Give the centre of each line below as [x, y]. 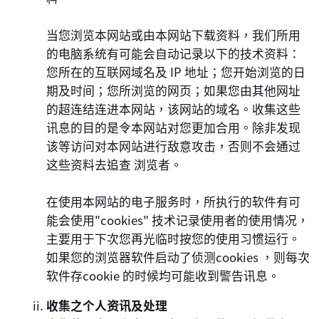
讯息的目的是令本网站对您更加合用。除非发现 [174, 127]
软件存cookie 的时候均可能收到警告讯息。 [163, 275]
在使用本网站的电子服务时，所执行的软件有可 [174, 201]
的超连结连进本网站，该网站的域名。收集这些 [174, 109]
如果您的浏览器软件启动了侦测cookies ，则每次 [178, 257]
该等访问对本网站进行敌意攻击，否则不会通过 [174, 146]
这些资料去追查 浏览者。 [115, 164]
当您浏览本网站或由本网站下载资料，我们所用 [174, 35]
